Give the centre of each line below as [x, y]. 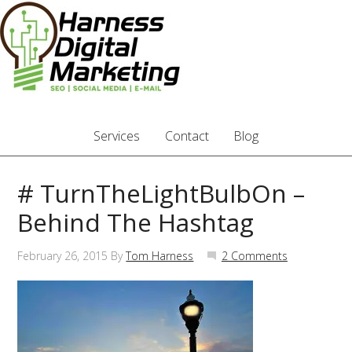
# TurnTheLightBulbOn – [161, 193]
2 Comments [254, 256]
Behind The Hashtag [136, 222]
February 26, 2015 [63, 256]
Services [117, 136]
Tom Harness [160, 256]
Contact [187, 136]
